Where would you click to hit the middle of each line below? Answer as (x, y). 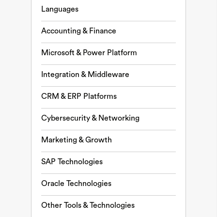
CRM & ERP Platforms (79, 96)
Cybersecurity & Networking (90, 118)
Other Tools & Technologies (88, 205)
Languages (60, 9)
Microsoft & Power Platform (89, 53)
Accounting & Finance (79, 31)
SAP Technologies (72, 162)
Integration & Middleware (85, 75)
